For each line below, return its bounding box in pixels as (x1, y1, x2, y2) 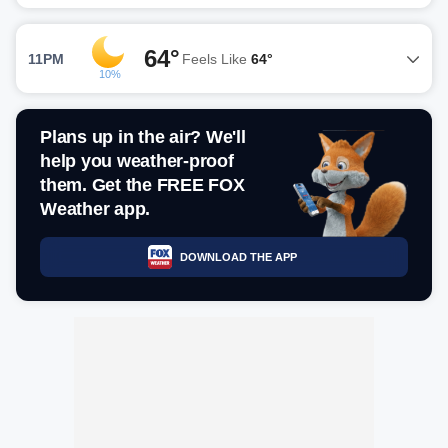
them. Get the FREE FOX (40, 175, 245, 195)
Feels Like (182, 50, 251, 67)
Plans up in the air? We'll (40, 127, 246, 147)
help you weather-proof (40, 151, 234, 171)
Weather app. (40, 199, 150, 219)
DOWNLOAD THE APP (179, 250, 297, 263)
